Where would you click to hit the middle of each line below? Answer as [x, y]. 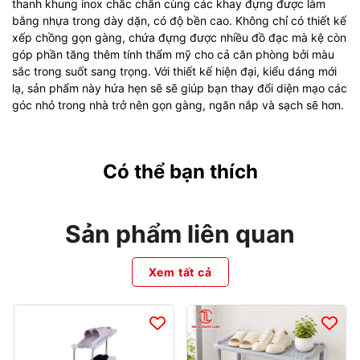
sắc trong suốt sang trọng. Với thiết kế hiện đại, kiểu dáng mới [174, 71]
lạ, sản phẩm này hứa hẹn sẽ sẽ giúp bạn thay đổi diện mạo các [180, 88]
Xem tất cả [180, 272]
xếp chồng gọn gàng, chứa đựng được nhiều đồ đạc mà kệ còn [179, 37]
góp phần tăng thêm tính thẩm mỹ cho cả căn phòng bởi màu [173, 54]
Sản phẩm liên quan [180, 233]
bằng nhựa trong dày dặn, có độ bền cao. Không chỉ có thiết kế [179, 20]
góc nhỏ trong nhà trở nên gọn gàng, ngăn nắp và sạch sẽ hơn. [178, 104]
